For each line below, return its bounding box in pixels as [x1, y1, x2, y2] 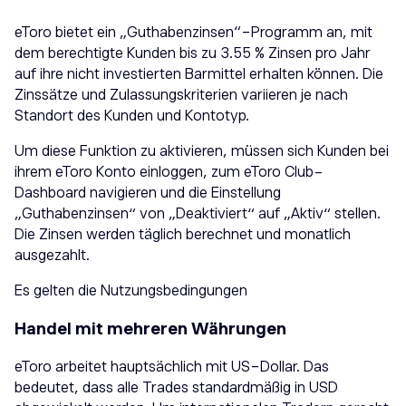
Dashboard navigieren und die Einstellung [14, 185, 281, 202]
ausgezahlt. [14, 247, 90, 265]
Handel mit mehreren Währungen [14, 320, 286, 339]
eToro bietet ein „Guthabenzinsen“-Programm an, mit [14, 24, 372, 42]
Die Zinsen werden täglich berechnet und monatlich [14, 227, 351, 244]
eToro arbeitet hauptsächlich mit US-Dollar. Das [14, 359, 329, 376]
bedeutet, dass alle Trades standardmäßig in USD [14, 380, 338, 397]
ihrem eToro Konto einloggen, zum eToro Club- [14, 164, 324, 181]
